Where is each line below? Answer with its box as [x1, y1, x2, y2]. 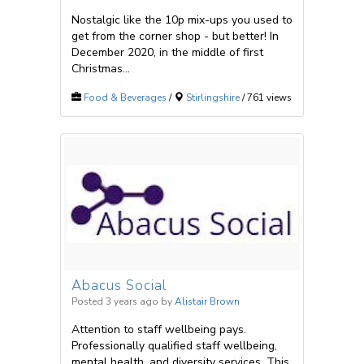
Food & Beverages [84, 91, 167, 105]
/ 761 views [240, 91, 292, 105]
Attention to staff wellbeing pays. [71, 322, 246, 338]
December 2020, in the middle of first [71, 45, 263, 61]
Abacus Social [71, 275, 167, 295]
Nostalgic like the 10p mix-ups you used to [71, 12, 292, 28]
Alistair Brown [175, 295, 240, 309]
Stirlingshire [186, 91, 240, 105]
